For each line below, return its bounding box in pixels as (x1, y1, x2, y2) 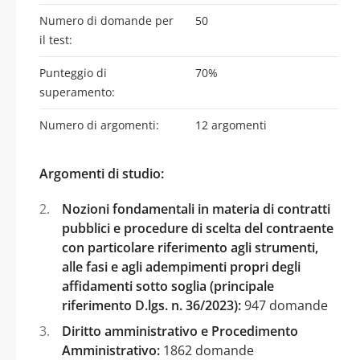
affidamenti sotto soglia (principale (62, 276, 274, 295)
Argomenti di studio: (39, 164, 164, 182)
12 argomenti (195, 117, 267, 133)
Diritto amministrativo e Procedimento (62, 321, 298, 340)
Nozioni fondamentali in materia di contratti (62, 199, 330, 218)
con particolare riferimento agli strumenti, (62, 238, 318, 256)
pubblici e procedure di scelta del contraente (62, 219, 333, 237)
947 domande (241, 296, 328, 314)
